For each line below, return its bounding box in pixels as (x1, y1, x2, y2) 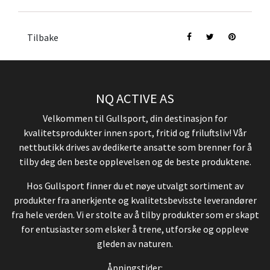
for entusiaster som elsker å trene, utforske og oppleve (21, 223, 249, 236)
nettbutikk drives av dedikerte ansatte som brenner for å (18, 141, 252, 154)
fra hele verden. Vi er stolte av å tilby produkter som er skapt (11, 209, 259, 221)
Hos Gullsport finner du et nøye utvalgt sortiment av (27, 180, 243, 192)
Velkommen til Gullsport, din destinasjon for (43, 112, 227, 125)
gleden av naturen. (97, 237, 173, 250)
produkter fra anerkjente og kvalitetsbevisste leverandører (13, 194, 257, 207)
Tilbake (27, 31, 58, 44)
